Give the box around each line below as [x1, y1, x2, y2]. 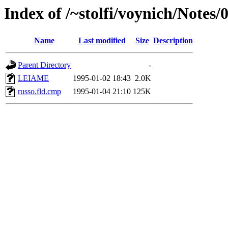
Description [153, 36, 193, 45]
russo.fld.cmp [18, 87, 61, 96]
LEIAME [18, 74, 49, 83]
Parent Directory [18, 61, 71, 70]
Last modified [78, 36, 126, 45]
